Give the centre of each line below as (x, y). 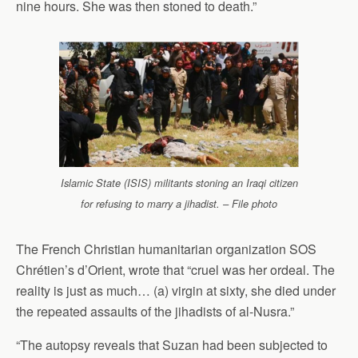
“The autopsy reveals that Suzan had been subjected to (172, 344)
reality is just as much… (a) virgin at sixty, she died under (176, 290)
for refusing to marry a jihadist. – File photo (179, 203)
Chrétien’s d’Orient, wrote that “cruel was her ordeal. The (175, 269)
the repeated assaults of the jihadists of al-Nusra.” (155, 311)
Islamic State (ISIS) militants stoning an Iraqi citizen (179, 183)
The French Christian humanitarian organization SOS (166, 249)
